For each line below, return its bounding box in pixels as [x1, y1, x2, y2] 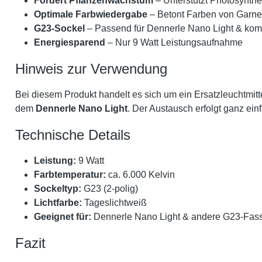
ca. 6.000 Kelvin [106, 169, 175, 180]
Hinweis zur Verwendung [15, 60, 167, 77]
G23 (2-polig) [81, 183, 138, 194]
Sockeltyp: [34, 183, 81, 194]
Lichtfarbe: [34, 197, 82, 208]
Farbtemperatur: [34, 169, 106, 180]
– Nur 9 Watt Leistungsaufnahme [105, 37, 243, 47]
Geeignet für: [34, 211, 91, 222]
